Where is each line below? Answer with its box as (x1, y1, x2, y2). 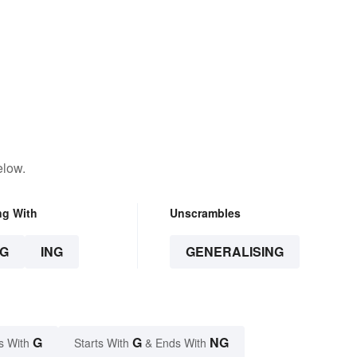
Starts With (74, 335, 132, 351)
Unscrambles (169, 205, 241, 222)
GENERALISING (185, 242, 284, 261)
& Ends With (142, 335, 210, 351)
